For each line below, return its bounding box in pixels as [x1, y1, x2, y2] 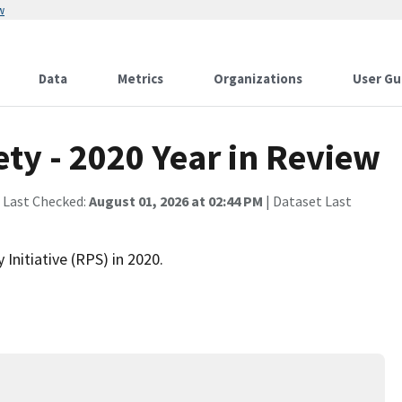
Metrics [118, 70, 163, 87]
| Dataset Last [263, 192, 352, 210]
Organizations [214, 70, 302, 87]
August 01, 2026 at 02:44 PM [89, 192, 263, 210]
